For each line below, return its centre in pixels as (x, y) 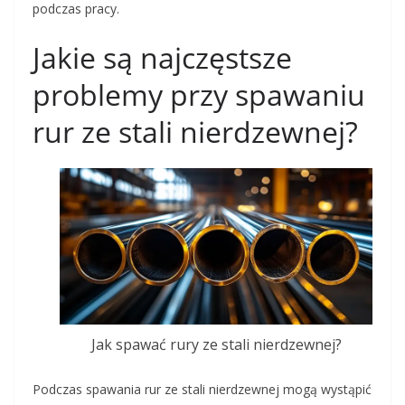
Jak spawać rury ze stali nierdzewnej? (216, 345)
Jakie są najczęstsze (162, 57)
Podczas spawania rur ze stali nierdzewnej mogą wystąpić (202, 390)
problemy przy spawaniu (199, 94)
